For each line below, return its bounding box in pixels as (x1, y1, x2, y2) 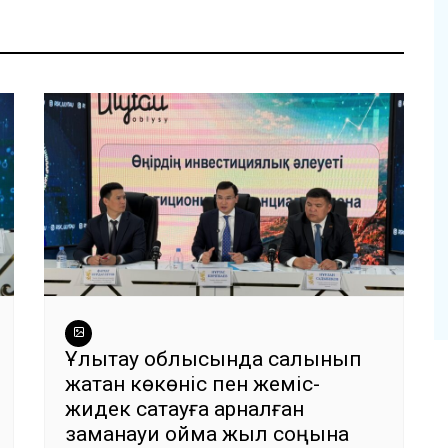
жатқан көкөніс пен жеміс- (65, 371, 320, 396)
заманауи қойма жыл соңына (65, 421, 349, 446)
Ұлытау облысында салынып (65, 346, 362, 371)
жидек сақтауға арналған (65, 396, 304, 421)
